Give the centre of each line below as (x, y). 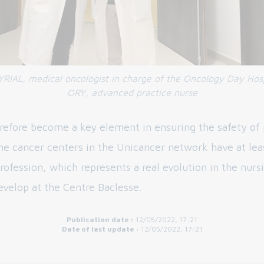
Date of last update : (101, 229)
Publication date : (101, 220)
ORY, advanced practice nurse (132, 93)
